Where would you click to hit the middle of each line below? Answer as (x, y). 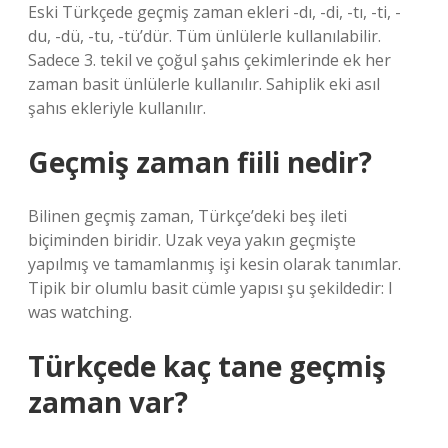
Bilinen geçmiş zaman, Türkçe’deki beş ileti (187, 216)
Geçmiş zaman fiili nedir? (200, 162)
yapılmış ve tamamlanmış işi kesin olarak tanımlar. (214, 264)
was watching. (80, 312)
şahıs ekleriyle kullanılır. (117, 108)
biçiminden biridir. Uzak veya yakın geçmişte (192, 240)
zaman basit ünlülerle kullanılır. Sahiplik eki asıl (204, 84)
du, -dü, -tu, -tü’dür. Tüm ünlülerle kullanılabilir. (204, 36)
